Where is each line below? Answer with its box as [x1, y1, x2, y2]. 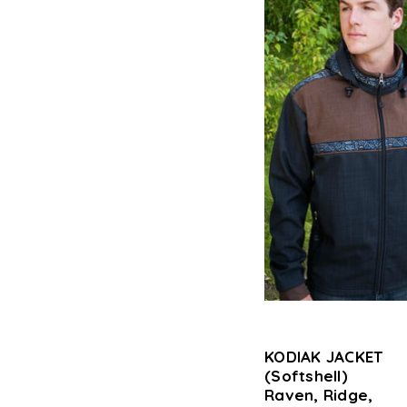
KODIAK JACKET [264, 347, 383, 366]
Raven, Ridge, [264, 385, 373, 404]
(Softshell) [264, 366, 348, 385]
